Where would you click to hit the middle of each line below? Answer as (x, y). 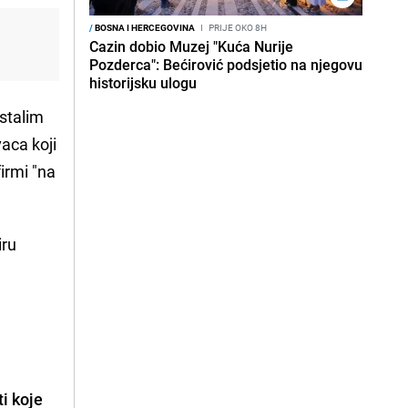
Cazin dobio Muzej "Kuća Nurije (191, 46)
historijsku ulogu (143, 83)
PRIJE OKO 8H (237, 27)
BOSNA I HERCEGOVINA (144, 27)
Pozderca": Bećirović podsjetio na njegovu (226, 65)
